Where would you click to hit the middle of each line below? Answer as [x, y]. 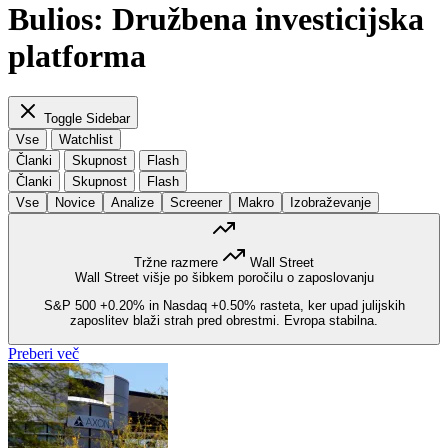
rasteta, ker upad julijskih [330, 306]
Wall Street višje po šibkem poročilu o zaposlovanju [224, 277]
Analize [132, 202]
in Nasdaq [177, 306]
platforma [77, 55]
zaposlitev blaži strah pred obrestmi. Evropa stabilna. [224, 321]
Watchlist [86, 139]
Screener [196, 202]
